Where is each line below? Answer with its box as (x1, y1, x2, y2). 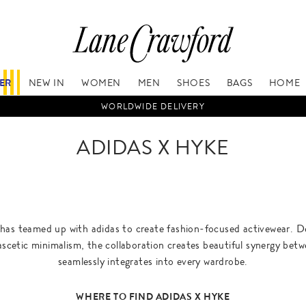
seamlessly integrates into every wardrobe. (58, 253, 248, 270)
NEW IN (28, 75, 65, 89)
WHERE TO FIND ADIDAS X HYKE (76, 290, 230, 304)
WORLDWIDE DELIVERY (101, 100, 205, 113)
